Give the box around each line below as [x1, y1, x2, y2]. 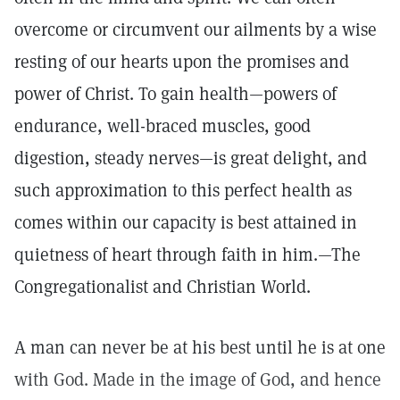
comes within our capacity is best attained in [14, 211, 357, 234]
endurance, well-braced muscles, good [14, 114, 311, 137]
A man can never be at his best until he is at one [14, 336, 386, 359]
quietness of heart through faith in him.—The [14, 243, 361, 266]
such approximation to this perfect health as [14, 179, 352, 202]
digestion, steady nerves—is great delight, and [14, 146, 367, 170]
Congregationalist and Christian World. [14, 275, 311, 298]
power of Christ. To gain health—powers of [14, 82, 337, 105]
